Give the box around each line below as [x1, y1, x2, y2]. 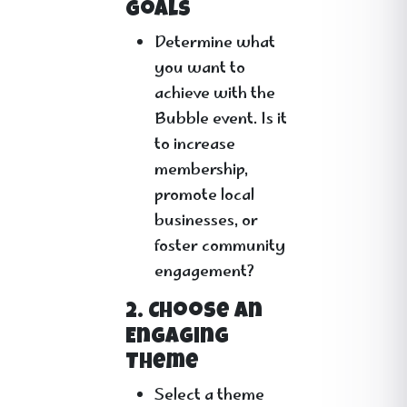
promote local [154, 183, 254, 210]
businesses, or [154, 208, 258, 235]
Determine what [154, 30, 275, 57]
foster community [154, 233, 285, 261]
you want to [154, 55, 245, 83]
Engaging [125, 327, 229, 349]
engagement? [154, 259, 254, 286]
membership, [154, 157, 248, 184]
